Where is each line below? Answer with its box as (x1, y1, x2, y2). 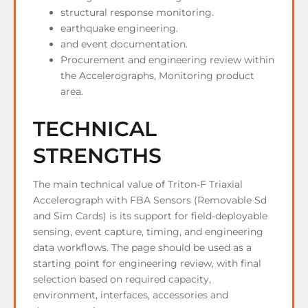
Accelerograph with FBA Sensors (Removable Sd (33, 194, 267, 207)
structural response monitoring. (60, 5, 214, 19)
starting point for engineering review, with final (33, 257, 261, 270)
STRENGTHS (33, 142, 162, 168)
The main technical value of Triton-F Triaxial (33, 178, 243, 191)
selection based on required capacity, (33, 273, 211, 286)
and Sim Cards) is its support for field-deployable (33, 210, 267, 223)
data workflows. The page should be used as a (33, 241, 252, 254)
